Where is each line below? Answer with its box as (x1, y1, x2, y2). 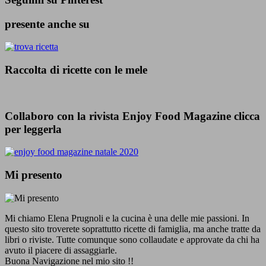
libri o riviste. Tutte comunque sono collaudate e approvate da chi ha (5, 234, 259, 245)
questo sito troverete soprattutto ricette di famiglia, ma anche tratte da (5, 223, 261, 234)
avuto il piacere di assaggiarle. (5, 245, 117, 255)
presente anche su (5, 17, 90, 30)
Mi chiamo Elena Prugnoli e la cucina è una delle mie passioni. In (5, 213, 249, 223)
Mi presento (5, 169, 62, 181)
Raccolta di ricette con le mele (5, 64, 147, 77)
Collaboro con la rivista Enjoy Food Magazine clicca (5, 109, 260, 122)
